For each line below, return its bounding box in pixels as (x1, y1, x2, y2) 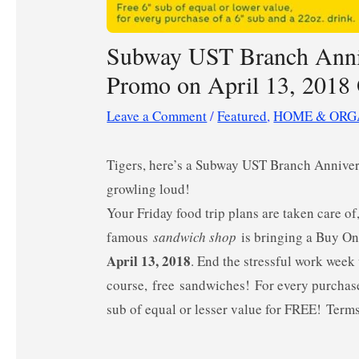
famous (107, 228, 154, 247)
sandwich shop (153, 228, 242, 247)
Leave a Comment (107, 107, 208, 126)
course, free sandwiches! (107, 276, 256, 295)
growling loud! (107, 179, 191, 199)
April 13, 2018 (107, 251, 192, 272)
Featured (217, 107, 268, 126)
